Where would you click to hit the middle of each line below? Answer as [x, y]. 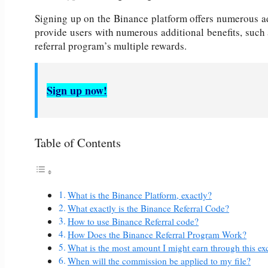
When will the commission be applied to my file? [159, 261]
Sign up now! [77, 91]
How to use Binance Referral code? [133, 221]
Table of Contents [78, 143]
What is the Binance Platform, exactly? [140, 195]
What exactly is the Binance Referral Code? [149, 208]
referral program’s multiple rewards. [111, 46]
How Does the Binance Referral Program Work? [157, 234]
